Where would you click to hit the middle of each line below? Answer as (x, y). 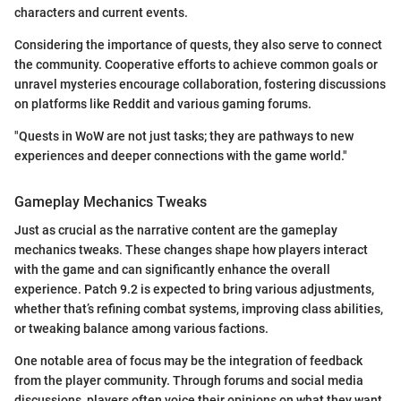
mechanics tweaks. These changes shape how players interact (191, 249)
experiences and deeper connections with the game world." (181, 155)
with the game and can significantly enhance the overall (172, 269)
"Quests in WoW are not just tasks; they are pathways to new (184, 136)
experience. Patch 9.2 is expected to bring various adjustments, (194, 289)
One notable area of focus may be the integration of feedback (188, 360)
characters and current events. (101, 12)
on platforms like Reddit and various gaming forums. (163, 103)
